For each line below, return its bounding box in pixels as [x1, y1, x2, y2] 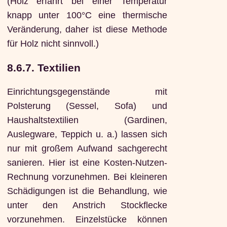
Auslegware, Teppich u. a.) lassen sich [7, 129, 167, 139]
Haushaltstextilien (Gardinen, [7, 115, 167, 125]
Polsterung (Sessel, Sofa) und [7, 100, 167, 111]
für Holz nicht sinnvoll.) [7, 39, 99, 49]
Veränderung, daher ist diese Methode [7, 24, 167, 35]
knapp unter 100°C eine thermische [7, 10, 167, 21]
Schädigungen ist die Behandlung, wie [7, 185, 167, 196]
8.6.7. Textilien [7, 61, 81, 73]
